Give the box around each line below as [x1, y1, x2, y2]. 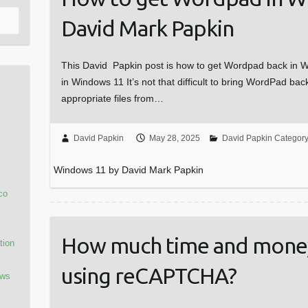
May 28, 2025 [148, 133, 200, 144]
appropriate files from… [60, 92, 164, 104]
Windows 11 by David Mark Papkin [53, 164, 203, 176]
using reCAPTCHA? [60, 263, 236, 289]
